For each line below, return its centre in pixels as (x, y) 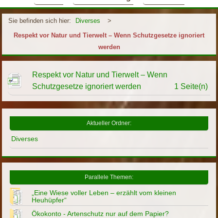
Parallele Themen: (109, 177)
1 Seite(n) (191, 86)
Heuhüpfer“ (49, 200)
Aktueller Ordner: (109, 123)
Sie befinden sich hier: (40, 20)
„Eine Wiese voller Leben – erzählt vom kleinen (104, 192)
